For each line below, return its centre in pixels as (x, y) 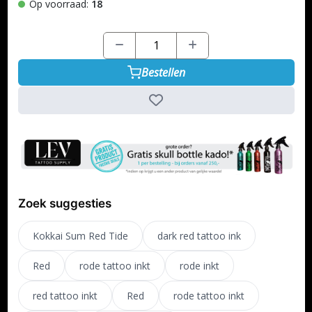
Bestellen (163, 72)
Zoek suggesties (64, 204)
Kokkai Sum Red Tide (80, 236)
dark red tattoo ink (199, 236)
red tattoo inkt (65, 296)
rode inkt (199, 266)
